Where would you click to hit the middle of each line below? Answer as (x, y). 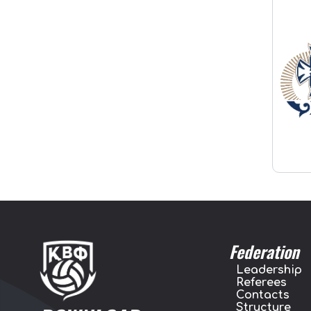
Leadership (269, 270)
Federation (264, 251)
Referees (261, 282)
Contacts (263, 295)
